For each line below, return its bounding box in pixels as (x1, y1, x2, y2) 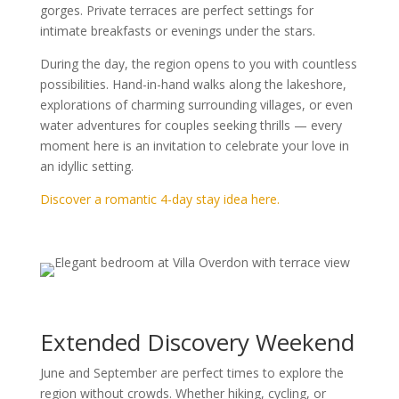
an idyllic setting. (39, 158, 134, 175)
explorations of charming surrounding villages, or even (39, 96, 353, 114)
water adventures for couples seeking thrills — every (39, 117, 342, 134)
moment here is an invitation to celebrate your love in (39, 137, 349, 155)
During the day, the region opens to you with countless (39, 55, 357, 73)
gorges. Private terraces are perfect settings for (39, 2, 313, 20)
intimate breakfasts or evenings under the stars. (39, 22, 315, 40)
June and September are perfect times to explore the (39, 364, 344, 382)
